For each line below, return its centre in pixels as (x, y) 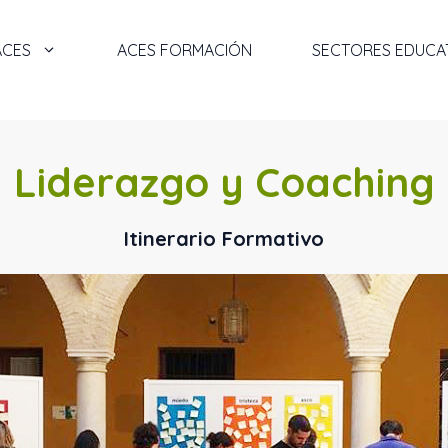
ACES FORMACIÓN (184, 50)
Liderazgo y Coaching (224, 182)
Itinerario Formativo (224, 238)
